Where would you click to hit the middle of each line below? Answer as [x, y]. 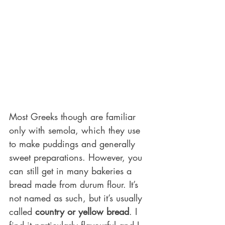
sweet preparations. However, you [77, 157]
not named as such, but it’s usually [77, 198]
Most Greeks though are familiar [74, 116]
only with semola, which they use [76, 130]
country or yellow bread [82, 211]
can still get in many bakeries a [72, 171]
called [22, 211]
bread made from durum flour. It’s [75, 184]
